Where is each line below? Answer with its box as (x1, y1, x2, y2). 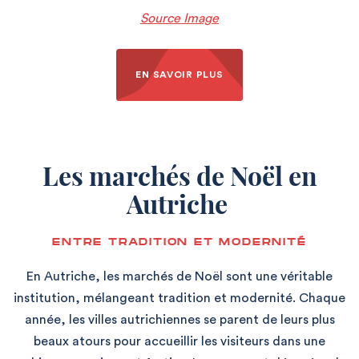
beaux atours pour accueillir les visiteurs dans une (34, 334, 325, 348)
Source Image (140, 11, 219, 25)
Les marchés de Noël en (42, 157, 317, 192)
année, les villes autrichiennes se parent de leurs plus (24, 313, 335, 326)
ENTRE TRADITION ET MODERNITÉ (52, 234, 307, 248)
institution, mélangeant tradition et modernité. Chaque (14, 291, 345, 305)
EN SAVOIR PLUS (135, 69, 224, 79)
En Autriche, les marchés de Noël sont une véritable (26, 269, 333, 283)
